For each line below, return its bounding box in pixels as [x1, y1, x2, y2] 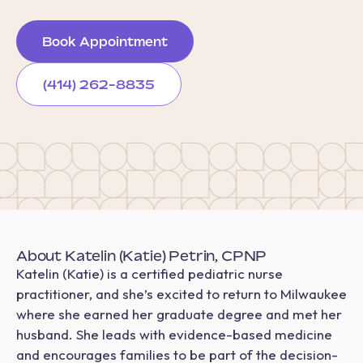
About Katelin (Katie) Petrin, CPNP [16, 247, 267, 265]
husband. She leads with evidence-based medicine [16, 326, 332, 344]
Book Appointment [42, 34, 168, 49]
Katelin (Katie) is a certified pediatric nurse [16, 265, 283, 283]
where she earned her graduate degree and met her [16, 305, 342, 323]
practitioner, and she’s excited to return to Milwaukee [16, 285, 347, 303]
